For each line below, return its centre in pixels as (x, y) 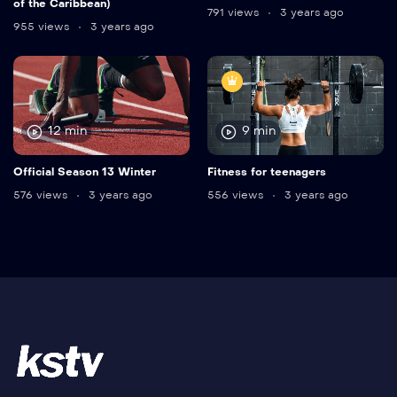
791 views (235, 12)
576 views (42, 195)
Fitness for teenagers (267, 171)
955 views (43, 26)
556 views (237, 195)
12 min (67, 131)
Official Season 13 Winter (85, 171)
